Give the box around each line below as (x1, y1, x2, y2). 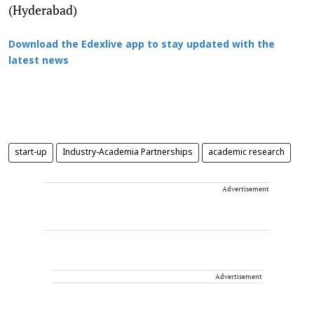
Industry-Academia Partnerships (62, 147, 193, 158)
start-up (15, 147, 47, 158)
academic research (208, 147, 285, 158)
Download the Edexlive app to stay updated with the (8, 39, 275, 51)
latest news (8, 55, 69, 67)
